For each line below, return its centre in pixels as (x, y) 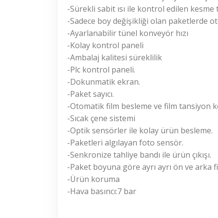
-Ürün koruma (93, 179)
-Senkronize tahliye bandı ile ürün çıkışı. (139, 154)
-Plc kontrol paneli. (101, 69)
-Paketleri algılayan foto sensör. (125, 142)
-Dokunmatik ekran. (104, 82)
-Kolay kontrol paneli (105, 45)
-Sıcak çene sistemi (101, 118)
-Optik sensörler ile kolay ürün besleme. (140, 130)
